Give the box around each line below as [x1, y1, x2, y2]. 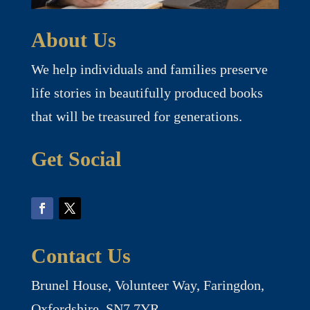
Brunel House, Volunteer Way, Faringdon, [30, 277, 264, 293]
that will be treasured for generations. [30, 109, 242, 125]
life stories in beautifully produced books [30, 85, 263, 101]
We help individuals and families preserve [30, 62, 268, 77]
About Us [30, 28, 116, 52]
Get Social [30, 147, 121, 171]
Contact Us [30, 244, 131, 268]
